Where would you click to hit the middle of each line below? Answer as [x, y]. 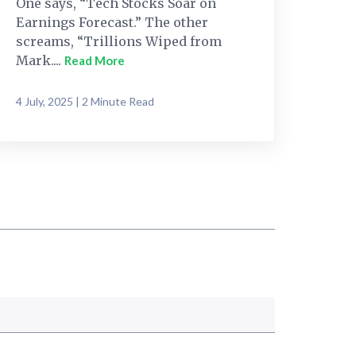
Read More [95, 60]
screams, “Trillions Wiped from [119, 41]
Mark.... [40, 60]
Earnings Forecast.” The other [112, 22]
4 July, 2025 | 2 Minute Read [85, 101]
